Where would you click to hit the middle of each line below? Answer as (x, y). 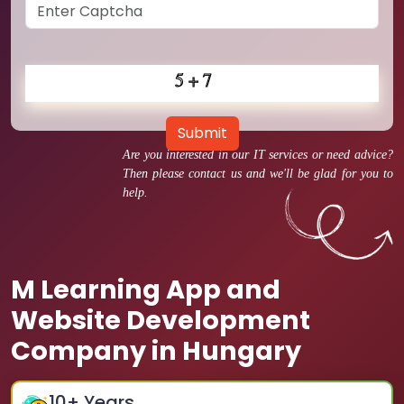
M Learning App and (146, 289)
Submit (202, 133)
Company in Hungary (156, 351)
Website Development (161, 320)
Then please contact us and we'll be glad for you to (258, 174)
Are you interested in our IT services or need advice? (258, 155)
